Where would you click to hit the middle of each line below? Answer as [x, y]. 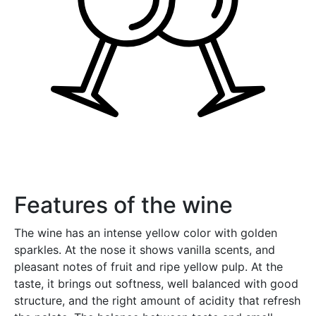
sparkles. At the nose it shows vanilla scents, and [145, 249]
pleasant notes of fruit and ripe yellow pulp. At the [148, 266]
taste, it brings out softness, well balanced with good [156, 283]
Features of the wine [123, 205]
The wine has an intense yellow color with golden [146, 232]
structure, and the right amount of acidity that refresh [157, 300]
